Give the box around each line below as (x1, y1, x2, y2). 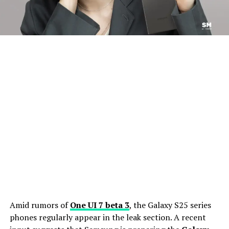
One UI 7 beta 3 (70, 199, 129, 211)
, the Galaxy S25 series (129, 199, 211, 211)
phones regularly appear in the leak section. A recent (9, 211, 206, 223)
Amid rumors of (9, 199, 70, 211)
